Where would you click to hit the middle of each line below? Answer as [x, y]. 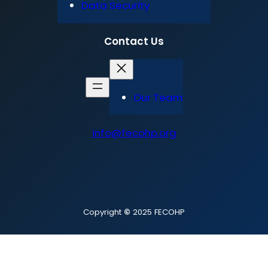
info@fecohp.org [134, 133]
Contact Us [134, 41]
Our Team [158, 97]
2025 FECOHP [158, 212]
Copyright [103, 212]
